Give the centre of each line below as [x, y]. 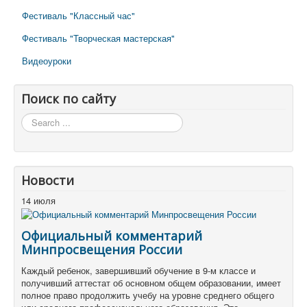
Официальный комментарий [112, 236]
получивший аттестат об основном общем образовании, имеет [151, 283]
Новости [48, 181]
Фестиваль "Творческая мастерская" [98, 38]
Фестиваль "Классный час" [78, 16]
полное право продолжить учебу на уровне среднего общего [148, 295]
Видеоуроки [47, 61]
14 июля [38, 201]
